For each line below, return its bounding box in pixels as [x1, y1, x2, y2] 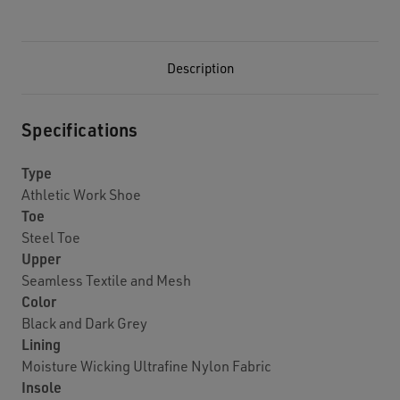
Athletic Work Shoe [21, 185, 141, 204]
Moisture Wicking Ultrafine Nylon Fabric [21, 356, 271, 376]
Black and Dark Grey [21, 313, 147, 333]
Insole [21, 378, 62, 397]
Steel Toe [21, 228, 80, 247]
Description [166, 59, 234, 78]
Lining [21, 335, 61, 354]
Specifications [21, 118, 138, 142]
